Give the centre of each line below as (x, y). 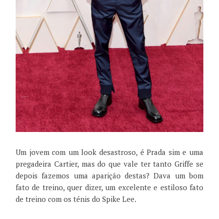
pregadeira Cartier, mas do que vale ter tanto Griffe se (109, 164)
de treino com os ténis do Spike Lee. (76, 199)
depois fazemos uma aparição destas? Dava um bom (109, 175)
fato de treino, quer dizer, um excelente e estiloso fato (109, 187)
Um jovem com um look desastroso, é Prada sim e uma (109, 152)
